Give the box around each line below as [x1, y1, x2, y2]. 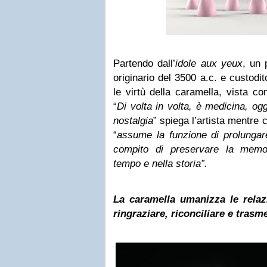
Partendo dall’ [113, 58, 176, 69]
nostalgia [113, 115, 153, 126]
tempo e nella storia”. [113, 158, 207, 169]
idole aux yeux [175, 58, 243, 69]
